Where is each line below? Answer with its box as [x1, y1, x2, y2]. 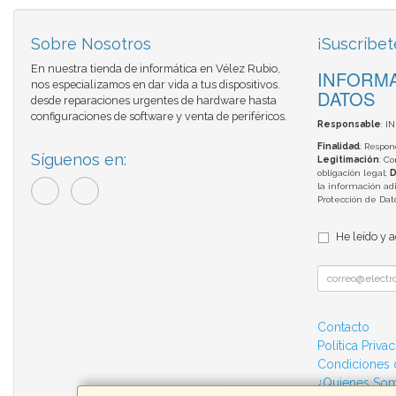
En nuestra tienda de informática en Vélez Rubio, [31, 62, 280, 76]
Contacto [316, 320, 369, 335]
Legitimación [316, 155, 379, 165]
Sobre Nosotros [31, 34, 151, 54]
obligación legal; [316, 168, 390, 179]
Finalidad [316, 141, 360, 152]
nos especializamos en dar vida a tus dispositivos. [31, 78, 280, 92]
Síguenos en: [31, 150, 126, 170]
